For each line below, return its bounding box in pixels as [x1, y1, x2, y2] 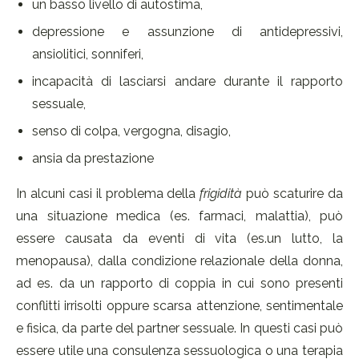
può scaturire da [242, 186, 344, 202]
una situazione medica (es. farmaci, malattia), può [16, 208, 343, 224]
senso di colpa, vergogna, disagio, [32, 123, 231, 139]
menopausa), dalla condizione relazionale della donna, [16, 253, 343, 269]
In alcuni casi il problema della [16, 186, 200, 202]
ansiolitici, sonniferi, [32, 46, 143, 63]
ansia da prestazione [32, 151, 154, 167]
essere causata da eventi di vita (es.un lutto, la [16, 231, 343, 247]
